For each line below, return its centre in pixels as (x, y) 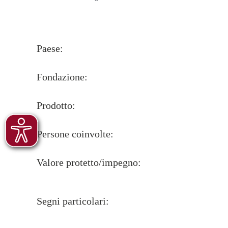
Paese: (50, 48)
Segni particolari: (73, 201)
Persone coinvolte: (75, 134)
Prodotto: (56, 105)
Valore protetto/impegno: (89, 162)
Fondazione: (62, 77)
